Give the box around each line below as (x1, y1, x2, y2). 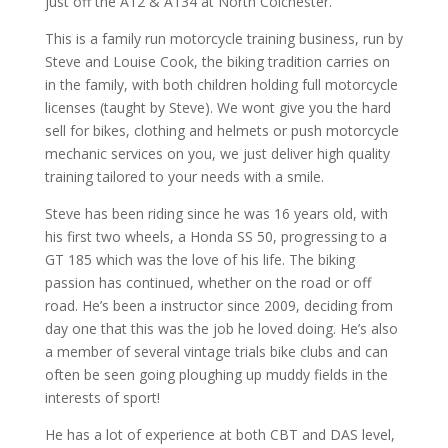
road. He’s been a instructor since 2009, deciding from (44, 296, 393, 315)
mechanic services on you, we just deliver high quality (44, 144, 390, 163)
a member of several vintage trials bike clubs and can (44, 342, 388, 361)
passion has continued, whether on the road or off (44, 273, 371, 292)
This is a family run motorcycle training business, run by (44, 29, 403, 48)
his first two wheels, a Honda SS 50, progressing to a (44, 227, 387, 246)
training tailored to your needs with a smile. (44, 167, 324, 186)
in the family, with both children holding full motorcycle (44, 75, 398, 94)
